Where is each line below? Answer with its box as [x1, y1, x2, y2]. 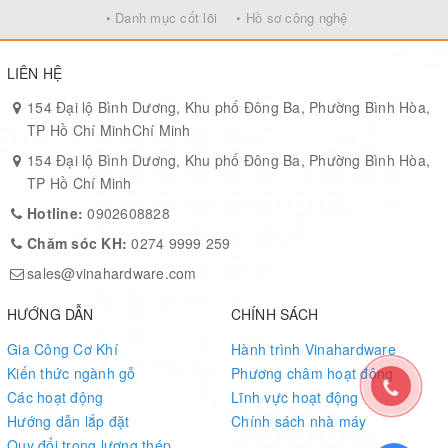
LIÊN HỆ [7, 62, 62, 83]
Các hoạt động [7, 386, 104, 407]
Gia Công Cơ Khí [7, 338, 118, 359]
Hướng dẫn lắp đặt [7, 410, 130, 431]
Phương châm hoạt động [231, 362, 394, 383]
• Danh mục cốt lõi [105, 7, 217, 27]
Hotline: [27, 202, 88, 223]
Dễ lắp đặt [7, 30, 79, 51]
